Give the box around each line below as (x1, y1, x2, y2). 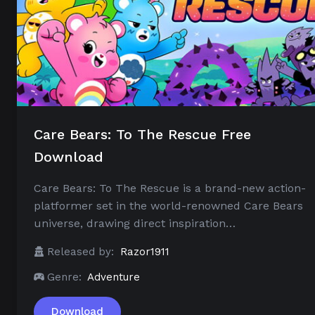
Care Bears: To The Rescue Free (34, 126, 251, 143)
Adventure (87, 271, 140, 284)
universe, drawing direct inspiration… (34, 217, 236, 231)
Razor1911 (120, 245, 169, 259)
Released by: (47, 245, 114, 259)
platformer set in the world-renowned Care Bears (34, 199, 303, 213)
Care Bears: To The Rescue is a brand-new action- (34, 181, 306, 195)
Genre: (47, 271, 82, 284)
